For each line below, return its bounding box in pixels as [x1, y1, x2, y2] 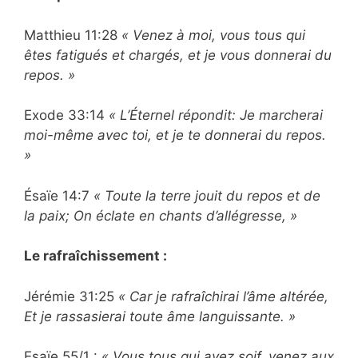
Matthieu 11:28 [24, 26, 121, 43]
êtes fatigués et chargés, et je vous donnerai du [24, 46, 332, 63]
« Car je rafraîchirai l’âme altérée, [118, 288, 328, 304]
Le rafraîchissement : [24, 248, 167, 265]
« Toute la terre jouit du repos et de [93, 187, 320, 204]
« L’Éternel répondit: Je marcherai [109, 107, 323, 124]
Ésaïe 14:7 [24, 187, 93, 204]
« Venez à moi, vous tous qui [121, 26, 305, 43]
